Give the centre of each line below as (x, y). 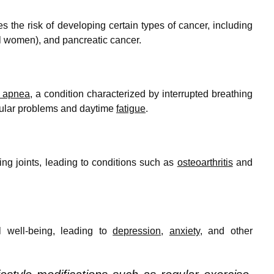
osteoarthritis (205, 162)
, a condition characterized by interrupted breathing (141, 94)
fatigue (131, 108)
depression (137, 231)
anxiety (184, 231)
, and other (226, 231)
